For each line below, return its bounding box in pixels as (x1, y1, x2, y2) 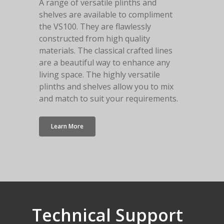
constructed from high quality (38, 32, 150, 44)
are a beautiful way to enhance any (38, 56, 170, 68)
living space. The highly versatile (38, 68, 160, 80)
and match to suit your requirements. (38, 92, 178, 104)
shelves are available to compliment (38, 8, 172, 20)
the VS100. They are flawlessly (38, 20, 151, 32)
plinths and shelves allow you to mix (38, 80, 173, 92)
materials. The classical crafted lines (38, 44, 172, 56)
